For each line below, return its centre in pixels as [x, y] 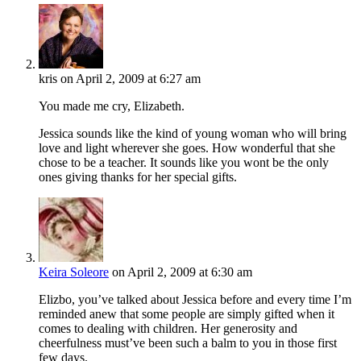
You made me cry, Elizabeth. [112, 106]
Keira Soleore [74, 272]
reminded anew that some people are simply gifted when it [187, 313]
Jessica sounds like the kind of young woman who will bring [193, 133]
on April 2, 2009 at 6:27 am [131, 78]
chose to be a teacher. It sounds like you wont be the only [184, 162]
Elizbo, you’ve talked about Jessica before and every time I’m [195, 299]
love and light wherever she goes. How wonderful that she [187, 147]
